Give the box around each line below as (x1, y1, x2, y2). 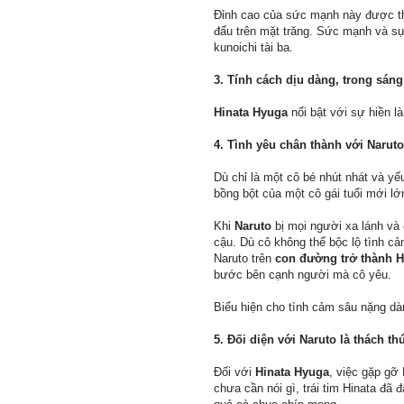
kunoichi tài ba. (214, 41, 293, 55)
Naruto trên (214, 252, 275, 266)
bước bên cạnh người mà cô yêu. (214, 268, 391, 282)
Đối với (214, 365, 255, 380)
